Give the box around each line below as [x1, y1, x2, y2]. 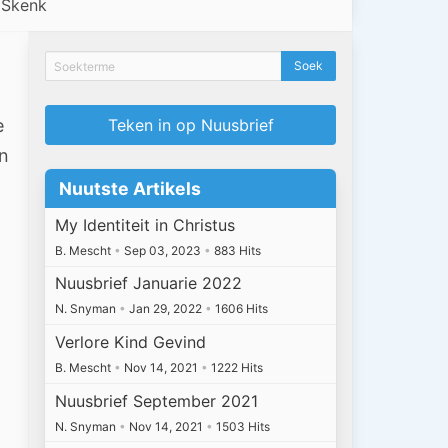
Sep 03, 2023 [121, 242, 205, 258]
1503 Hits [213, 418, 271, 434]
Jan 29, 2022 [126, 301, 206, 317]
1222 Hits [208, 360, 264, 376]
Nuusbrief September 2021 [55, 390, 259, 411]
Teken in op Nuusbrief [107, 115, 274, 136]
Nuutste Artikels [58, 178, 201, 200]
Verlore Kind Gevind [55, 332, 207, 353]
